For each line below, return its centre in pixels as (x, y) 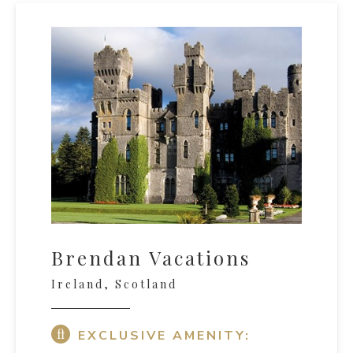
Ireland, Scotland (114, 284)
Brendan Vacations (151, 258)
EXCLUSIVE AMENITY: (164, 336)
